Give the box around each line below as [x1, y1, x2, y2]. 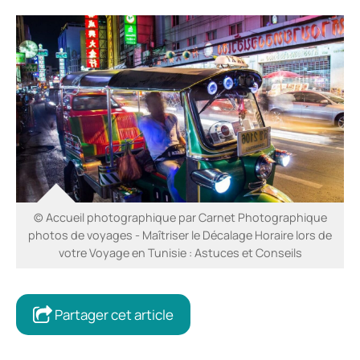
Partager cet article [52, 305, 174, 324]
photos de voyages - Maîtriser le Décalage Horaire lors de [28, 227, 332, 243]
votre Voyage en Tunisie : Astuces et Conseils [58, 244, 302, 260]
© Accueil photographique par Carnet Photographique [33, 209, 327, 225]
